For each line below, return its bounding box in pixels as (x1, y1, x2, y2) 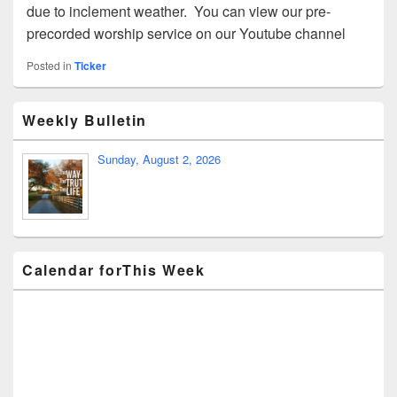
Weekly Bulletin (22, 109, 147, 130)
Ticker (74, 57, 106, 74)
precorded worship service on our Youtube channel (27, 22, 346, 43)
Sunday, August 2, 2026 (97, 150, 221, 167)
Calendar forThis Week (22, 260, 206, 281)
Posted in (27, 57, 72, 73)
